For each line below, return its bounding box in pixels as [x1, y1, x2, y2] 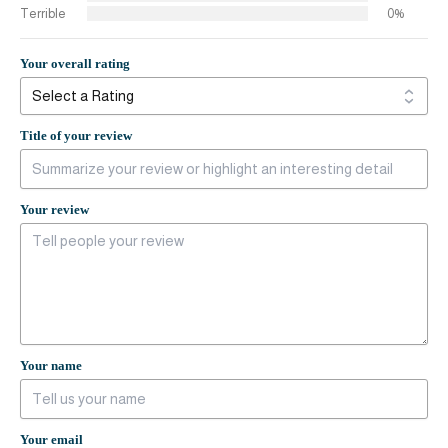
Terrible [20, 6, 66, 22]
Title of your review [20, 128, 132, 143]
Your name [20, 358, 82, 373]
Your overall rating [20, 57, 130, 72]
